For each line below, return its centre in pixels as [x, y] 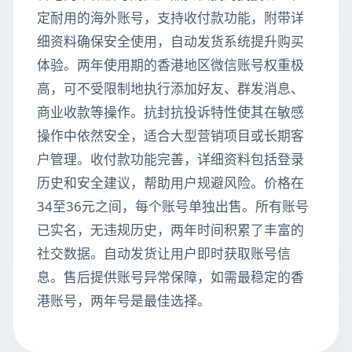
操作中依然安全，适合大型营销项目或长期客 [170, 136]
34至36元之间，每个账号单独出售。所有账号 [173, 206]
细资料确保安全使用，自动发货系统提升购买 [170, 41]
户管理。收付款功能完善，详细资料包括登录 [170, 159]
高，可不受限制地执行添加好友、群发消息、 [170, 88]
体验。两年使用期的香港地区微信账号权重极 [170, 65]
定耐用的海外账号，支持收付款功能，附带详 [170, 18]
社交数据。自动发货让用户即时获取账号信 [164, 253]
